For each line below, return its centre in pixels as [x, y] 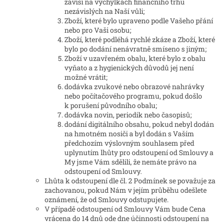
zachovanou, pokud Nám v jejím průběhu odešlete [126, 190]
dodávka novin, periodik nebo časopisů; [128, 115]
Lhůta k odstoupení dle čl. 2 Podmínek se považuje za [130, 181]
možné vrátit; [86, 77]
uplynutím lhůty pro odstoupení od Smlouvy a [139, 153]
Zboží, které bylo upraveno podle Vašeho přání [139, 21]
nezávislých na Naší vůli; [105, 11]
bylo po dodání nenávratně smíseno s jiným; [136, 49]
